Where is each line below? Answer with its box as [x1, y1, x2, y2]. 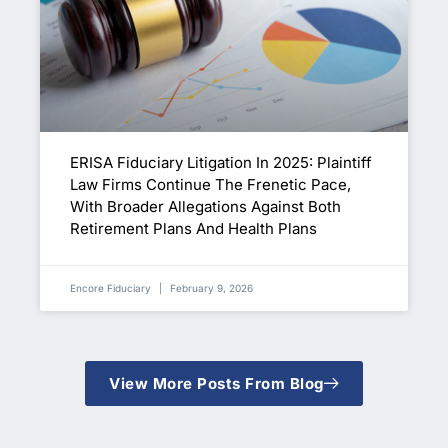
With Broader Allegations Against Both [70, 196, 341, 216]
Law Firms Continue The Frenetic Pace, [70, 174, 351, 194]
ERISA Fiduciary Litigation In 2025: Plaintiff [70, 152, 372, 172]
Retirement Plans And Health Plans [70, 218, 317, 238]
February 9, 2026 [167, 281, 253, 294]
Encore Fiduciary [70, 281, 154, 294]
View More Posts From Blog [109, 373, 324, 393]
